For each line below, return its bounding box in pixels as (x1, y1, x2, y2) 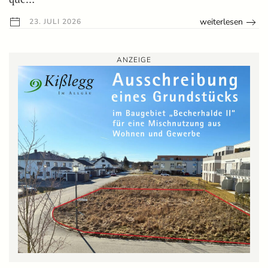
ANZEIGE (117, 55, 151, 65)
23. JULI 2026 (27, 17, 81, 27)
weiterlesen (200, 16, 243, 28)
